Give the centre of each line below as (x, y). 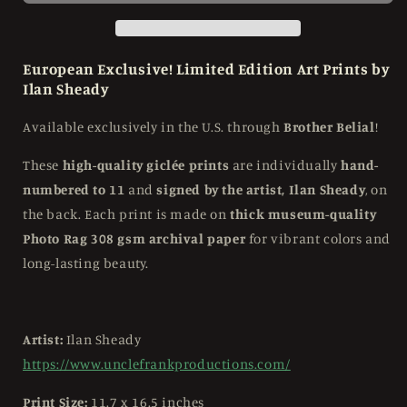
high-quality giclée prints (146, 165)
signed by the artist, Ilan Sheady (261, 190)
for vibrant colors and (318, 239)
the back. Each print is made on (127, 214)
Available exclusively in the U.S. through (154, 127)
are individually (285, 165)
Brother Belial (329, 127)
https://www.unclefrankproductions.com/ (157, 364)
